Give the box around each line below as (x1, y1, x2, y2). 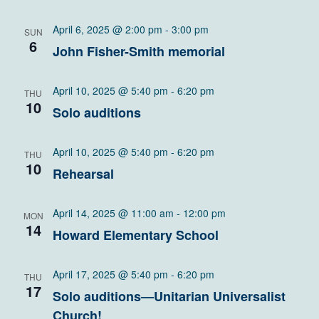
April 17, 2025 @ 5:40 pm (52, 267, 168, 281)
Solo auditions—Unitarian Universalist (52, 287, 286, 305)
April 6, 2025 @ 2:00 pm (52, 22, 162, 36)
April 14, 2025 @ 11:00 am (52, 206, 174, 220)
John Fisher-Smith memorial (52, 42, 225, 61)
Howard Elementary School (52, 226, 219, 244)
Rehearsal (52, 164, 114, 183)
